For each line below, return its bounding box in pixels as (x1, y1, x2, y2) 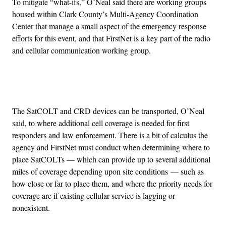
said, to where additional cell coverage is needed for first (12, 118, 189, 129)
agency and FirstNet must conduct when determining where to (12, 142, 210, 153)
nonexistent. (12, 202, 50, 213)
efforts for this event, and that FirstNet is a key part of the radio (12, 33, 210, 44)
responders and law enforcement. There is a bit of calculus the (12, 130, 208, 141)
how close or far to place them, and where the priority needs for (12, 178, 212, 189)
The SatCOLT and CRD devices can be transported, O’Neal (12, 105, 204, 117)
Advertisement (112, 80, 158, 91)
